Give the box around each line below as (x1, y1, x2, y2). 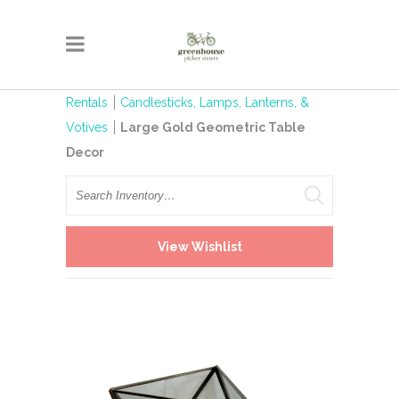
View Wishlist (157, 239, 242, 254)
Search (66, 181, 105, 195)
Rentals (66, 95, 108, 110)
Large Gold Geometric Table (120, 120, 305, 134)
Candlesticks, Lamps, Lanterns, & (120, 95, 309, 110)
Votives (66, 120, 108, 134)
